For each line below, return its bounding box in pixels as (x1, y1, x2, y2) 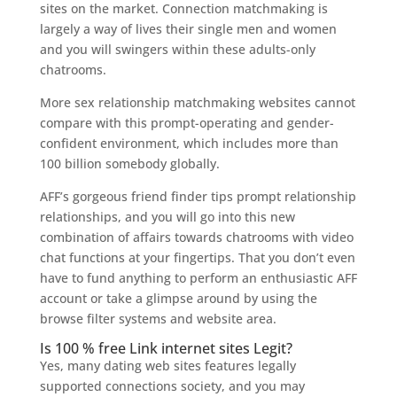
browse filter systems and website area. (39, 310, 276, 327)
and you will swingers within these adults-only (39, 41, 315, 58)
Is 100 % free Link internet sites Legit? (39, 339, 292, 358)
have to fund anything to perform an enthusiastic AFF (39, 269, 357, 286)
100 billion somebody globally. (39, 155, 220, 172)
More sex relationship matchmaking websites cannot (39, 94, 355, 111)
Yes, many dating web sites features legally (39, 357, 296, 374)
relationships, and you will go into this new (39, 208, 295, 225)
